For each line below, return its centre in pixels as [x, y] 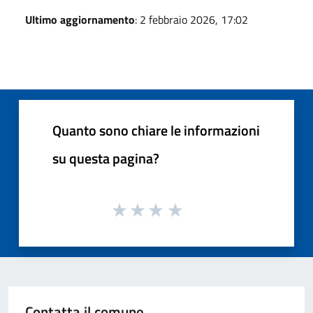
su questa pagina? [106, 158]
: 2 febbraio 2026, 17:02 [191, 19]
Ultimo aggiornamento [80, 19]
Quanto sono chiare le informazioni [156, 130]
